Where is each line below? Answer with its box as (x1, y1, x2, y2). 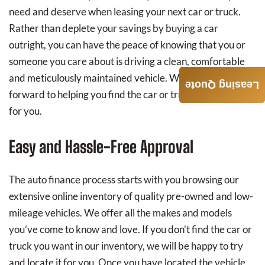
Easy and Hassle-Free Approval (9, 137, 193, 157)
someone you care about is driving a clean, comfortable (9, 55, 245, 67)
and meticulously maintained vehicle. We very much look (9, 72, 252, 84)
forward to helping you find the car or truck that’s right (9, 88, 242, 101)
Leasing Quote (185, 79, 259, 92)
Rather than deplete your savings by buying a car (9, 22, 218, 34)
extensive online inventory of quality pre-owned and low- (9, 190, 253, 202)
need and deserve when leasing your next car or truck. (9, 5, 241, 18)
